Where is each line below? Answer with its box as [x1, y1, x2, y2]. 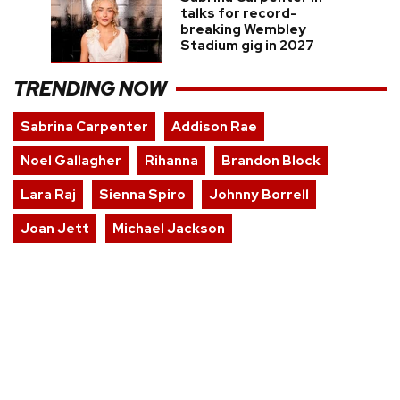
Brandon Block [221, 152, 321, 171]
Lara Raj [21, 186, 76, 204]
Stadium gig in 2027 [179, 37, 314, 55]
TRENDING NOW [13, 75, 167, 102]
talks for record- [179, 4, 297, 23]
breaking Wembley [179, 21, 306, 39]
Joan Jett [21, 220, 89, 238]
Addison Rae [171, 118, 257, 137]
